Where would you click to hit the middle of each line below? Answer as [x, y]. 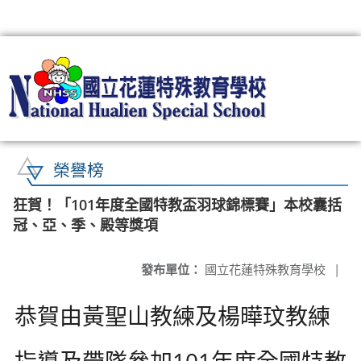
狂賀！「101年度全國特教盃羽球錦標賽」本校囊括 [177, 204]
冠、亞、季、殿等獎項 [85, 224]
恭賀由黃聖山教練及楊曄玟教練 [172, 315]
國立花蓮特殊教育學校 [263, 269]
